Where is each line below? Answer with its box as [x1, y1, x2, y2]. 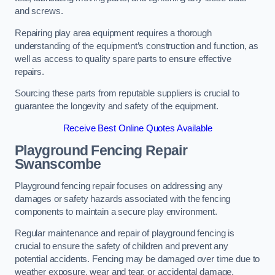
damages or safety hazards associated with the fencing [15, 193, 231, 204]
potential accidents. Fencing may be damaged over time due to [15, 254, 260, 265]
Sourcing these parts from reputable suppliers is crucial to [15, 88, 239, 99]
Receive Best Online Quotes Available [63, 123, 212, 133]
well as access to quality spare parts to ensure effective [15, 53, 231, 64]
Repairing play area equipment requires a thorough [15, 28, 212, 38]
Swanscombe [15, 156, 101, 172]
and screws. [15, 6, 63, 17]
